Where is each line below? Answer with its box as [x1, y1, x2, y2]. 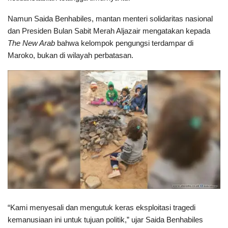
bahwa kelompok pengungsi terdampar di [55, 38, 193, 47]
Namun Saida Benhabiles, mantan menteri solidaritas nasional [8, 14, 213, 23]
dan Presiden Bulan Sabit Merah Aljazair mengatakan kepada [8, 26, 210, 35]
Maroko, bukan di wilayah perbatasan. [8, 50, 133, 60]
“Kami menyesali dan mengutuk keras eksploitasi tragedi [8, 203, 195, 212]
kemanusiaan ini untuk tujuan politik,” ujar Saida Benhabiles [8, 215, 203, 224]
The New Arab [8, 38, 55, 47]
